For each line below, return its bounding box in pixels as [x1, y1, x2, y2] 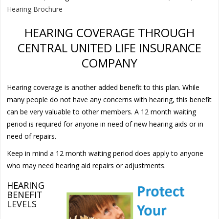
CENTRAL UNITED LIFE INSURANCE [18, 39, 201, 56]
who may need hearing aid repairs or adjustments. [7, 160, 166, 170]
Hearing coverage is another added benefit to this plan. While [7, 82, 200, 92]
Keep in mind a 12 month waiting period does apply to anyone [7, 148, 204, 158]
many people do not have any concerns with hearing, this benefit [7, 94, 212, 104]
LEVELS [7, 197, 37, 210]
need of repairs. [7, 131, 57, 141]
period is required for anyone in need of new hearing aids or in [7, 119, 204, 129]
